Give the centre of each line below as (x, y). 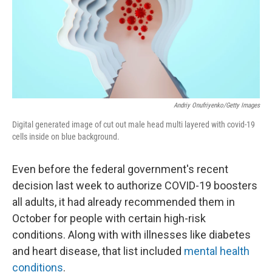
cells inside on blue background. (66, 136)
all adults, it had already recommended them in (124, 202)
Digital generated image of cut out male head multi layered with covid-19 (134, 124)
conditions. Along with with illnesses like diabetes (131, 234)
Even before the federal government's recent (120, 169)
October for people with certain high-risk (109, 218)
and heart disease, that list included (98, 251)
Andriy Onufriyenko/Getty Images (217, 105)
